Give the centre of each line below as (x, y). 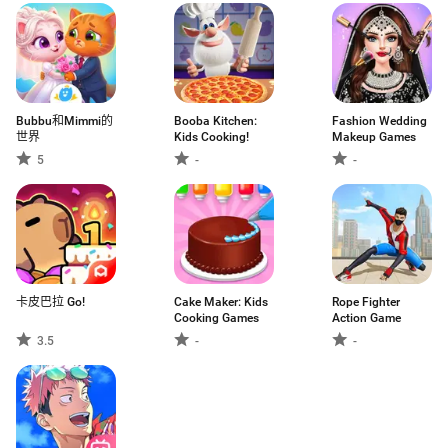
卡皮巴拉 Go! (50, 302)
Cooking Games (216, 318)
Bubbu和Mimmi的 (64, 121)
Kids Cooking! (211, 137)
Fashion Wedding (379, 121)
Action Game (366, 318)
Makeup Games (374, 137)
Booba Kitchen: (215, 121)
